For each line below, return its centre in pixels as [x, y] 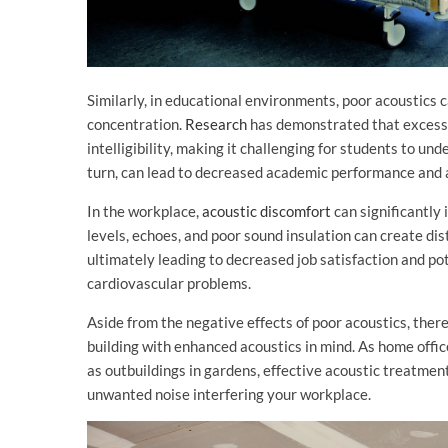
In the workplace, [144, 211]
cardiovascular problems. [169, 283]
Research [216, 124]
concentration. [136, 124]
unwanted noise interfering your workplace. [229, 394]
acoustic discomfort [266, 211]
